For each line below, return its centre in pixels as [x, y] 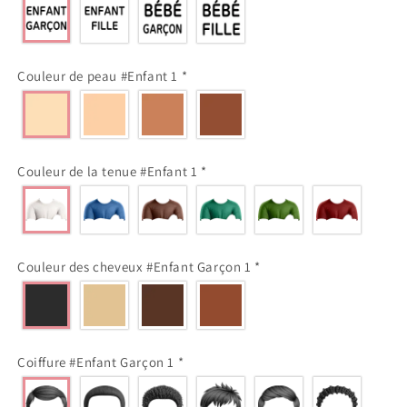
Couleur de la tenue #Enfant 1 [109, 171]
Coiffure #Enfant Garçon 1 [98, 362]
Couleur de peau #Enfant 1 [99, 75]
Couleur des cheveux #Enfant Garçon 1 [136, 266]
